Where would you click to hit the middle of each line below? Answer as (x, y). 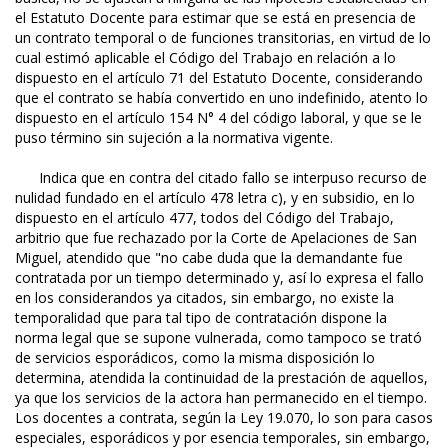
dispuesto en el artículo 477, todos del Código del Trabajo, (204, 218)
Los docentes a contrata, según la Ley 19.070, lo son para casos (224, 418)
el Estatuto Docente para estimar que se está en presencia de (215, 18)
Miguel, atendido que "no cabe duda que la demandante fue (209, 258)
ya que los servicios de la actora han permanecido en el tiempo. (221, 398)
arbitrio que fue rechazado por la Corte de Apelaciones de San (216, 238)
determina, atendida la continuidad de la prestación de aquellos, (221, 378)
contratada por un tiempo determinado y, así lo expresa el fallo (219, 278)
